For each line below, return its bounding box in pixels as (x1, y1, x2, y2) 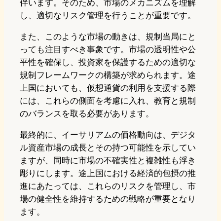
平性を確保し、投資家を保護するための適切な (20, 57, 196, 68)
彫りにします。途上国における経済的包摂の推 (20, 168, 196, 179)
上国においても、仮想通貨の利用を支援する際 (20, 83, 196, 93)
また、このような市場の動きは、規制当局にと (20, 32, 196, 42)
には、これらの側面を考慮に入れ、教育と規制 (20, 96, 196, 106)
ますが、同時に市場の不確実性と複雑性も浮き (20, 155, 196, 166)
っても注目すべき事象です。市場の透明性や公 (20, 44, 196, 55)
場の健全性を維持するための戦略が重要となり (20, 194, 196, 204)
